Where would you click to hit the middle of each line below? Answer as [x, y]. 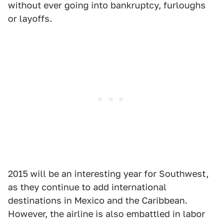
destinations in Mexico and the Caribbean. [98, 200]
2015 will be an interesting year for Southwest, [108, 174]
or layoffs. [30, 19]
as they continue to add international [87, 187]
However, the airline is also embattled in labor [107, 214]
